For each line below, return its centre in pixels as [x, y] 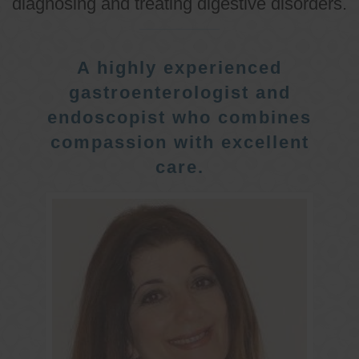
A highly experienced [179, 67]
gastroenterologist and [179, 92]
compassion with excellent [179, 142]
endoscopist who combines [179, 117]
